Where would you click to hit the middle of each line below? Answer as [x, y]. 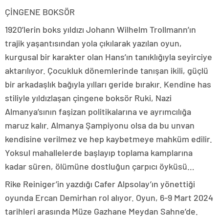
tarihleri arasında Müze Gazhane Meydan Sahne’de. [101, 211]
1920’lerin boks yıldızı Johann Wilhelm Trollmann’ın [100, 29]
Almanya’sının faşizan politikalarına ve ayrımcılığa [98, 111]
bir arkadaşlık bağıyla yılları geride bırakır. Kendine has [108, 84]
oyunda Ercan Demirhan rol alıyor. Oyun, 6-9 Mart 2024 [109, 197]
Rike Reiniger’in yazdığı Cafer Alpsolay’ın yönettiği [100, 184]
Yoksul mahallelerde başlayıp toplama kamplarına [99, 153]
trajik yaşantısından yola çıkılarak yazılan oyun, [93, 43]
